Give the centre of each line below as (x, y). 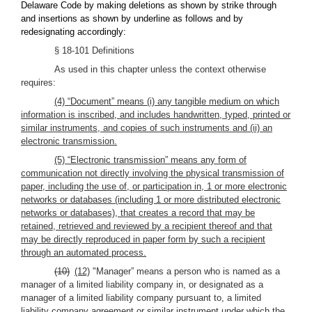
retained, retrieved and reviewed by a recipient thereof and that (147, 226)
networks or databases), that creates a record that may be (138, 213)
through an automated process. (84, 252)
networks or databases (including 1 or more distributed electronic (151, 200)
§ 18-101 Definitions (94, 50)
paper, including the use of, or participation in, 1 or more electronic (154, 186)
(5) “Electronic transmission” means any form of (150, 160)
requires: (38, 83)
